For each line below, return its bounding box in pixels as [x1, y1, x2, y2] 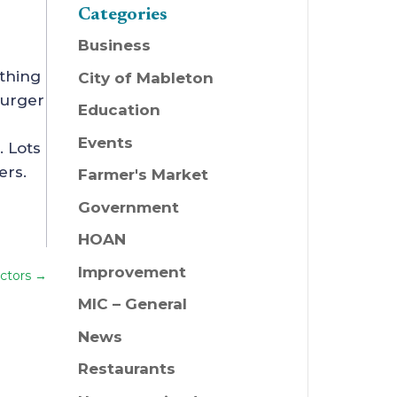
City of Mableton [77, 68, 214, 87]
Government [77, 198, 179, 216]
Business [77, 36, 151, 55]
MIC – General [77, 295, 187, 314]
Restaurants [77, 360, 175, 378]
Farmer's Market [77, 166, 208, 184]
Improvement [77, 262, 186, 281]
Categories [77, 6, 167, 25]
